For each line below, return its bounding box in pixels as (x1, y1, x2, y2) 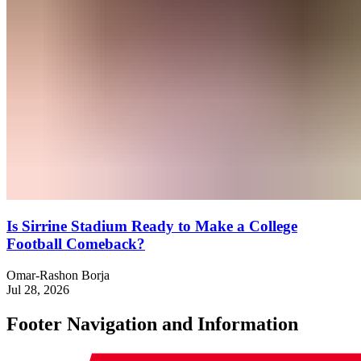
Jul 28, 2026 (6, 283, 69, 297)
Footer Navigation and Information (6, 313, 298, 334)
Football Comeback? (6, 235, 145, 253)
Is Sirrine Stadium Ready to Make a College (6, 218, 297, 235)
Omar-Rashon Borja (6, 268, 110, 282)
